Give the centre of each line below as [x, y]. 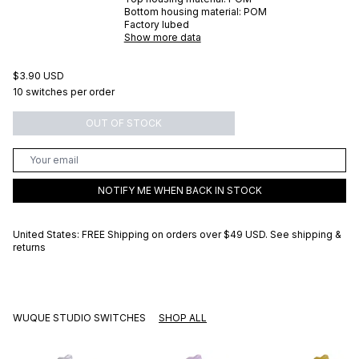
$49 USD [244, 234]
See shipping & [306, 234]
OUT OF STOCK [124, 123]
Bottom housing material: [182, 11]
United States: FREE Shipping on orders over [117, 234]
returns [29, 247]
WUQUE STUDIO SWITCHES [79, 317]
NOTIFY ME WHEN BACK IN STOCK [179, 190]
